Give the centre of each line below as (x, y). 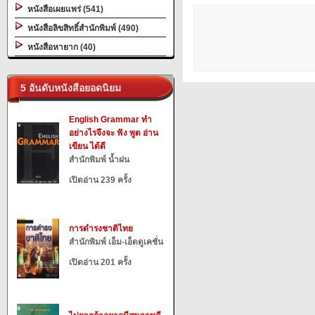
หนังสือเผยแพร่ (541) (63, 9)
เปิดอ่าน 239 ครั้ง (100, 180)
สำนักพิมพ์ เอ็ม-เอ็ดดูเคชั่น (116, 242)
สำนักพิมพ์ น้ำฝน (99, 160)
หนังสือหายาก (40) (59, 47)
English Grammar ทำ (110, 120)
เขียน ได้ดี (87, 146)
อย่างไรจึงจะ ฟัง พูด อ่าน (114, 133)
